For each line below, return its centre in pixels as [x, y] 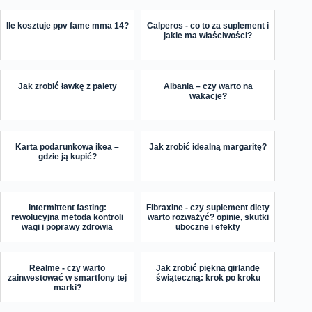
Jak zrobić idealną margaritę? [208, 147]
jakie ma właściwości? [208, 35]
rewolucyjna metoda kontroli [68, 217]
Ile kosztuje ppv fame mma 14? [67, 25]
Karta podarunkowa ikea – [68, 147]
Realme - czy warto [68, 268]
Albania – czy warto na [208, 86]
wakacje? [208, 96]
